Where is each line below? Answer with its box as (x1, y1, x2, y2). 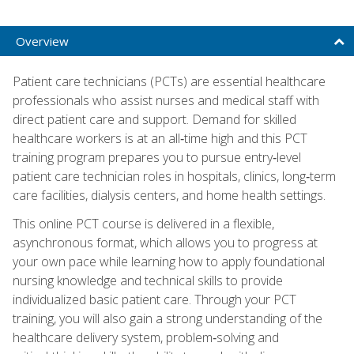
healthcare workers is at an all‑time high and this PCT (13, 129, 307, 147)
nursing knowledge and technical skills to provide (13, 271, 283, 289)
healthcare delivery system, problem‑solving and (13, 328, 279, 346)
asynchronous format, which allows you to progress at (13, 233, 318, 251)
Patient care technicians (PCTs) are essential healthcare (13, 72, 326, 90)
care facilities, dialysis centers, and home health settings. (13, 186, 326, 204)
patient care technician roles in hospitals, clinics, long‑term (13, 167, 336, 185)
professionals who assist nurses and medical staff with (13, 91, 319, 109)
